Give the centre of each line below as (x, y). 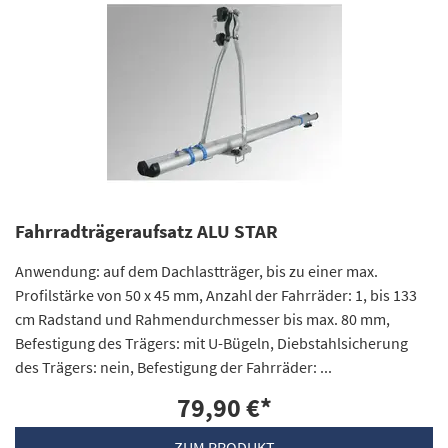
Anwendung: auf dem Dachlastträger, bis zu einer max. (196, 271)
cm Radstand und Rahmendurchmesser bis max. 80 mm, (202, 319)
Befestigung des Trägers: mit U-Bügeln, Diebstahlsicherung (211, 343)
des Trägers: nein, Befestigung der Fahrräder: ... (173, 367)
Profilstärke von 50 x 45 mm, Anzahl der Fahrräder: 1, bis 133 (216, 295)
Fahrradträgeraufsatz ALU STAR (146, 232)
